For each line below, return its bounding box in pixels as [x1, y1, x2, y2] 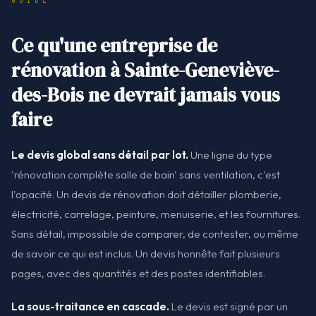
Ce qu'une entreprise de [11, 32, 217, 59]
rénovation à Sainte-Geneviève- [11, 57, 279, 84]
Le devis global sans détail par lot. [11, 148, 188, 162]
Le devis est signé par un [169, 300, 288, 314]
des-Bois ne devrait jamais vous [11, 82, 280, 109]
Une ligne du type [188, 148, 272, 162]
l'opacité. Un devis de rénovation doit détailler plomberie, [11, 188, 281, 202]
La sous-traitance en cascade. [11, 300, 169, 314]
